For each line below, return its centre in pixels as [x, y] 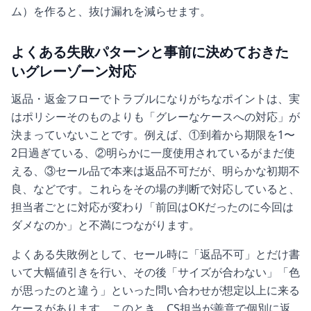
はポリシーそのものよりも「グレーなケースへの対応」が [155, 116]
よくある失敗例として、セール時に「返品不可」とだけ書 [155, 254]
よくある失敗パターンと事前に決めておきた [150, 51]
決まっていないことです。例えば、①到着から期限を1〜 [153, 134]
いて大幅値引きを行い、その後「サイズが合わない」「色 [155, 272]
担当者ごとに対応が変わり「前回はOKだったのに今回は [152, 207]
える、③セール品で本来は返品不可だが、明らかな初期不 [155, 170]
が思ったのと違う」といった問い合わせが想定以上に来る [155, 290]
